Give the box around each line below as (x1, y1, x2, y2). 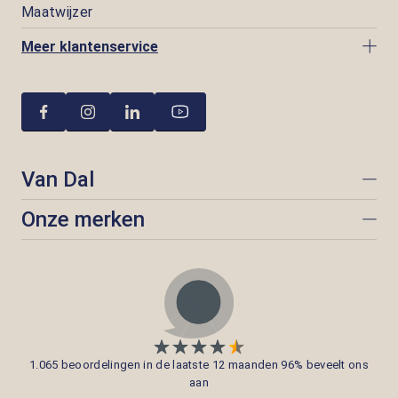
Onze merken (21, 207, 145, 232)
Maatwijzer (21, 4, 93, 20)
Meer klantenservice (21, 37, 158, 55)
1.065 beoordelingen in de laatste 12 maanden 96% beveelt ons (28, 358, 370, 372)
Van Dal (21, 167, 94, 192)
